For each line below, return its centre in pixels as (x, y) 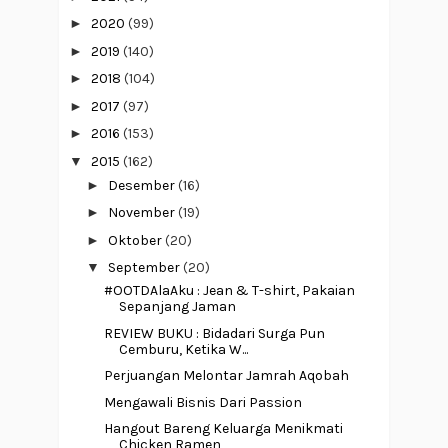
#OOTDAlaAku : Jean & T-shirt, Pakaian (229, 291)
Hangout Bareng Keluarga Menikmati (223, 429)
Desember (142, 185)
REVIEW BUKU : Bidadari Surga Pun (214, 333)
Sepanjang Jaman (177, 307)
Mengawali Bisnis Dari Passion (202, 402)
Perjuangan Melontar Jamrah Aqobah (226, 376)
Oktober (136, 240)
